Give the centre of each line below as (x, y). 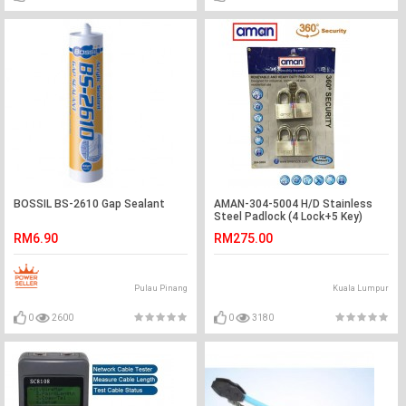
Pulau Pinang (161, 288)
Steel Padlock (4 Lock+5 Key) (289, 217)
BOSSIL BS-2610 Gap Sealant (89, 204)
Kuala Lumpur (360, 288)
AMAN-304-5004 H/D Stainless (294, 204)
